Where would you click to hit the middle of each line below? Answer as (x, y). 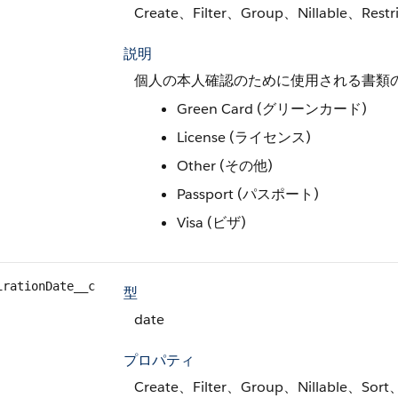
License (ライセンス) (244, 137)
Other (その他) (225, 166)
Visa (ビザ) (211, 223)
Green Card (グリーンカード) (272, 109)
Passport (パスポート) (248, 194)
